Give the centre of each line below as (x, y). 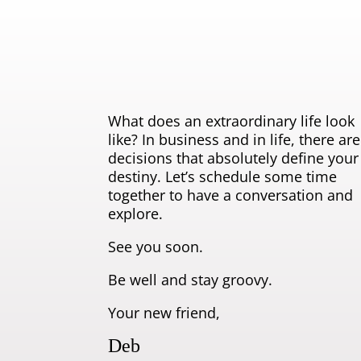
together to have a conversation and (231, 195)
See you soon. (156, 246)
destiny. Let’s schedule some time (223, 176)
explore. (136, 213)
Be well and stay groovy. (191, 279)
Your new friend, (164, 312)
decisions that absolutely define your (234, 158)
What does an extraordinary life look (232, 120)
